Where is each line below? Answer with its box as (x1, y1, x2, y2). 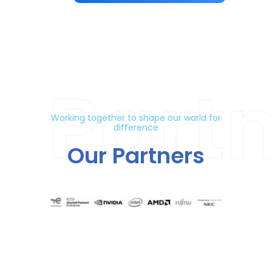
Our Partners (67, 140, 205, 171)
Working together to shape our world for (51, 112, 221, 124)
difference (114, 121, 158, 134)
